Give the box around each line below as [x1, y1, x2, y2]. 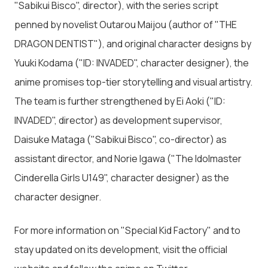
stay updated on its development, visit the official [14, 243, 227, 257]
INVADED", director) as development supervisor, [14, 114, 223, 127]
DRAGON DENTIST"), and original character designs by [14, 37, 251, 51]
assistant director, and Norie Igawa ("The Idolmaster [14, 152, 242, 166]
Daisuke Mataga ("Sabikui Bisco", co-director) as [14, 133, 227, 147]
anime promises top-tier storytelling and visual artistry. [14, 75, 252, 89]
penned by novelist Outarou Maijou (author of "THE [14, 18, 237, 32]
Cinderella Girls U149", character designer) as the [14, 171, 229, 185]
